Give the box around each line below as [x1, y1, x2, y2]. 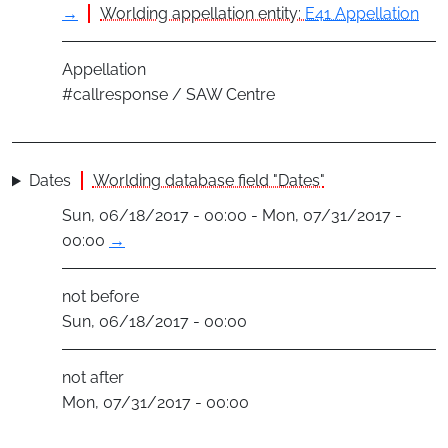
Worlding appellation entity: [100, 4, 305, 24]
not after [62, 368, 124, 388]
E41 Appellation [305, 4, 419, 24]
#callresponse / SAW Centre [62, 85, 275, 105]
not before [62, 287, 139, 307]
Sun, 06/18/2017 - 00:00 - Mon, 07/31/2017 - [62, 206, 402, 226]
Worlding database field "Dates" [92, 171, 325, 191]
